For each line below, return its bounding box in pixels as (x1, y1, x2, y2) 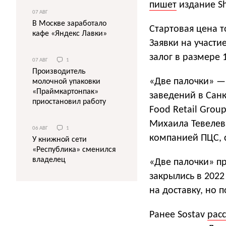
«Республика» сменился (32, 146, 116, 154)
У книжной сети (32, 136, 87, 144)
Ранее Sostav (149, 210, 207, 220)
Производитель (32, 68, 86, 76)
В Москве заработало (32, 20, 106, 28)
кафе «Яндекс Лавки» (32, 30, 107, 38)
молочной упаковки (32, 78, 100, 86)
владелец (32, 156, 66, 164)
